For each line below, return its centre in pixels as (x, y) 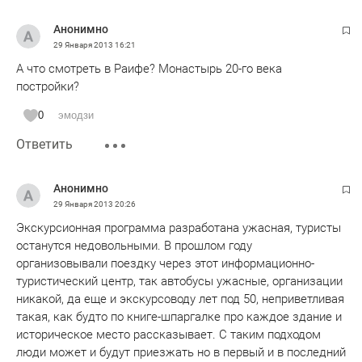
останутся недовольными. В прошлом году (134, 246)
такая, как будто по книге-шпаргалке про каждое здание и (179, 317)
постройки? (48, 86)
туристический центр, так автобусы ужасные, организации (179, 281)
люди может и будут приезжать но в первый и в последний (181, 352)
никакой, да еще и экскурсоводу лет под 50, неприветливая (180, 299)
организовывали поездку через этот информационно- (165, 263)
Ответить (44, 144)
